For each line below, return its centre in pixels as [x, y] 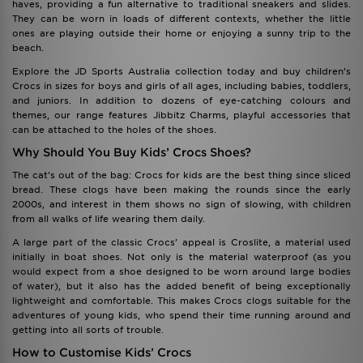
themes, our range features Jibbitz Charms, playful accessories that [181, 115]
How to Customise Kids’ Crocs [102, 352]
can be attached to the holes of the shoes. [114, 130]
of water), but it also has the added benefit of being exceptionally [181, 286]
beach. [28, 48]
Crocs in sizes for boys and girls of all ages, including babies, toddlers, [181, 86]
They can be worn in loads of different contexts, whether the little [181, 19]
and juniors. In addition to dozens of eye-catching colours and [181, 100]
